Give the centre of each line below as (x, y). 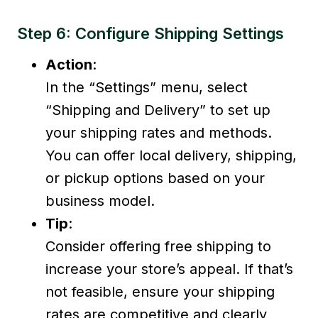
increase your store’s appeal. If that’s (169, 269)
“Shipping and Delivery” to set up (158, 110)
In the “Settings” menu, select (147, 87)
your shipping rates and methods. (159, 132)
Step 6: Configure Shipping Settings (150, 33)
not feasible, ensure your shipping (160, 291)
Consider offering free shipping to (158, 246)
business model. (100, 201)
